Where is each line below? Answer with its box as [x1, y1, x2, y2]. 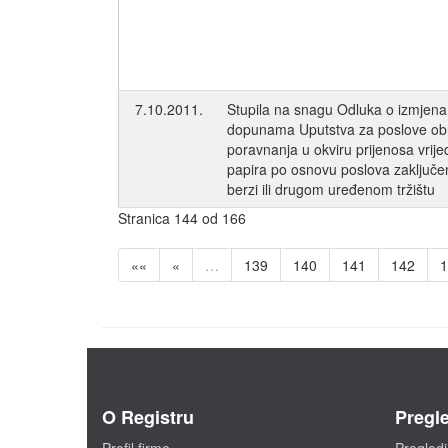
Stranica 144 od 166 [118, 208, 246, 229]
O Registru [102, 403, 194, 430]
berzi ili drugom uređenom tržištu [227, 179, 435, 200]
